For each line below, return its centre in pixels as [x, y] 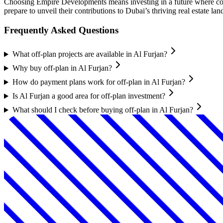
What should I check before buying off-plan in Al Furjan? [103, 110]
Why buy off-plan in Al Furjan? [62, 68]
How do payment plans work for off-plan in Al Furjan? [99, 82]
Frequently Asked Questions [61, 30]
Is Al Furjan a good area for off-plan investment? [89, 96]
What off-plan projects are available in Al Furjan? [90, 54]
